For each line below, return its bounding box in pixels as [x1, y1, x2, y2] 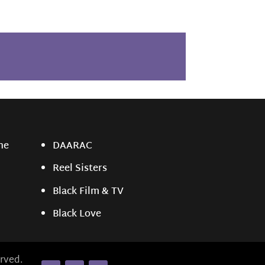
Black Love [52, 205, 101, 223]
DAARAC [52, 138, 92, 156]
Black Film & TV [52, 183, 124, 201]
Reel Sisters [52, 160, 107, 178]
